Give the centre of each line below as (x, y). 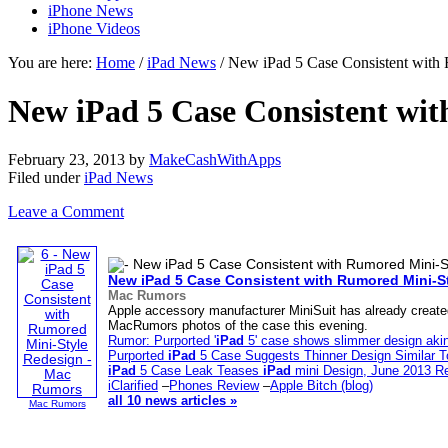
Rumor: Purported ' (162, 341)
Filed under (46, 178)
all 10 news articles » (172, 401)
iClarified (133, 386)
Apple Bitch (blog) (321, 386)
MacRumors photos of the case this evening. (238, 326)
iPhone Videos (94, 28)
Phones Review (214, 386)
